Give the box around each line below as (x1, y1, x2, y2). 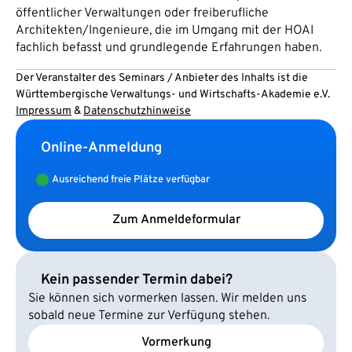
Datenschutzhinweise (83, 104, 191, 118)
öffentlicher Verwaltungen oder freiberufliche (16, 5, 269, 21)
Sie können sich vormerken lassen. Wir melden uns (28, 290, 306, 306)
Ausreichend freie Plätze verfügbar (52, 173, 210, 186)
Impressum (16, 104, 71, 118)
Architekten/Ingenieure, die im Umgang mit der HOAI (16, 22, 313, 38)
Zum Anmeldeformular (112, 212, 240, 229)
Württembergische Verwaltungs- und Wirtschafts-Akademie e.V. (16, 87, 330, 101)
